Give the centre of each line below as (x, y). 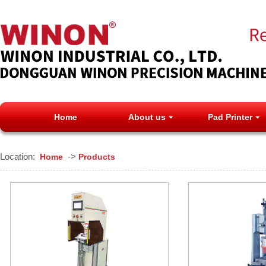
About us (147, 117)
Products (97, 157)
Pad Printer (230, 117)
